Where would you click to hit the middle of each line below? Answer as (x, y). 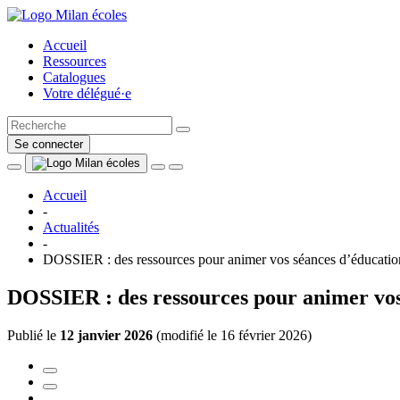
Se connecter (49, 144)
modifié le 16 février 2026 (234, 335)
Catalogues (74, 77)
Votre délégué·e (87, 93)
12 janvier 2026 (106, 335)
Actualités (71, 227)
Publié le (33, 335)
